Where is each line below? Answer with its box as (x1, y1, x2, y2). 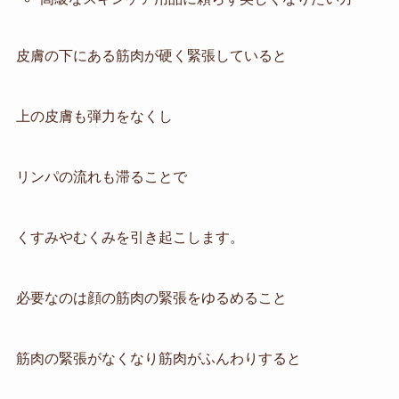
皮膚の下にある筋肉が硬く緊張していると (15, 48, 287, 64)
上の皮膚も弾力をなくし (15, 109, 173, 125)
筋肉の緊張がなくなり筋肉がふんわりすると (15, 350, 301, 366)
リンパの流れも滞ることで (15, 169, 187, 185)
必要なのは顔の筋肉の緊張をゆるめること (15, 289, 287, 305)
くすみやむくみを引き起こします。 (15, 229, 244, 245)
